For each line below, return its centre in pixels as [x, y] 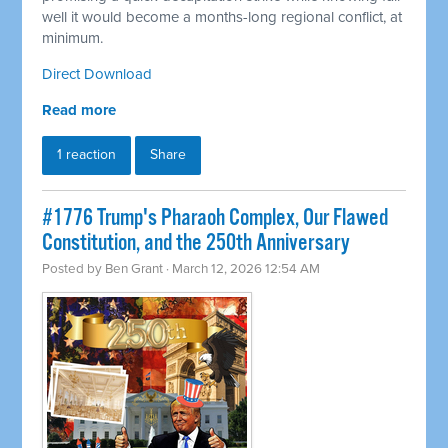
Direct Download [97, 74]
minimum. [73, 38]
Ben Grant [134, 269]
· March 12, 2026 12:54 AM [242, 269]
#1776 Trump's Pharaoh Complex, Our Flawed [215, 219]
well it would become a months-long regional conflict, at [222, 17]
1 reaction [87, 155]
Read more [79, 110]
